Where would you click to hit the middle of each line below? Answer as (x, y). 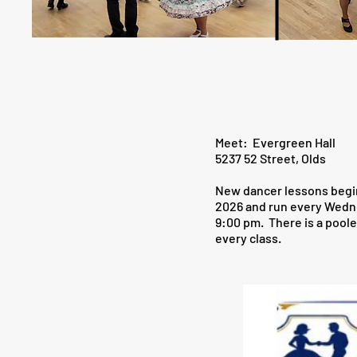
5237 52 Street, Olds (271, 158)
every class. (248, 238)
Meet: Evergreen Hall (275, 142)
